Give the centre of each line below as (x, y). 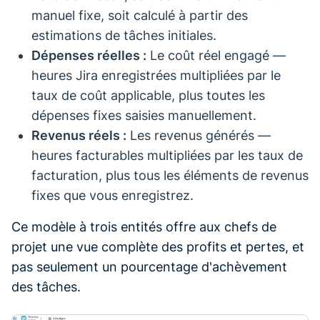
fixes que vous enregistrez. (112, 195)
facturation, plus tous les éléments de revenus (170, 175)
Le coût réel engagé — (216, 55)
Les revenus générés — (199, 135)
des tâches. (46, 286)
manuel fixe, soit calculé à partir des (140, 15)
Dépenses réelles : (89, 55)
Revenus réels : (79, 135)
